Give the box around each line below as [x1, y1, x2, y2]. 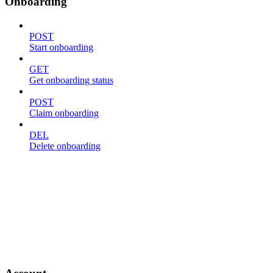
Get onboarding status [29, 75, 113, 86]
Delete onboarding [29, 141, 101, 152]
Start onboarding [29, 42, 93, 53]
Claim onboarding [29, 108, 99, 119]
